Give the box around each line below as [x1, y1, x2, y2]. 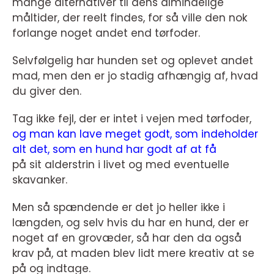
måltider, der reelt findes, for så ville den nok [12, 10, 247, 25]
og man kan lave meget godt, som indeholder [12, 127, 258, 141]
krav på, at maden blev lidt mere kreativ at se [12, 246, 254, 261]
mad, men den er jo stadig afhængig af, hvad [12, 68, 258, 83]
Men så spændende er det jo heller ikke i [12, 200, 225, 215]
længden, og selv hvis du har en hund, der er [12, 215, 249, 230]
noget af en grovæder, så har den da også [12, 231, 242, 245]
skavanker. [12, 172, 67, 187]
